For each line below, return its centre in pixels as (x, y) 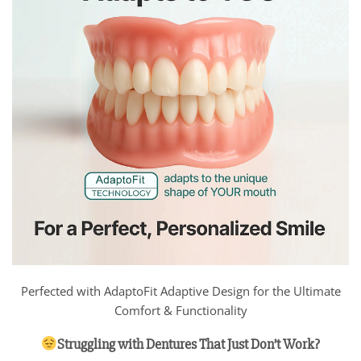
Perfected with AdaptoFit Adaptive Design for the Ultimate (180, 290)
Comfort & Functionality (180, 310)
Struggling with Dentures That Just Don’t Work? (189, 344)
